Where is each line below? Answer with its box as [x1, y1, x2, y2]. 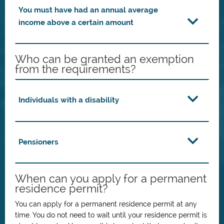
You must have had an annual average [18, 5, 158, 14]
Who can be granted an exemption [15, 52, 194, 65]
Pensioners [18, 137, 58, 146]
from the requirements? [15, 62, 136, 75]
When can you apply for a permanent [15, 172, 206, 185]
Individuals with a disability [18, 95, 119, 104]
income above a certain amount [18, 18, 133, 27]
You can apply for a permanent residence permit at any [15, 200, 197, 208]
